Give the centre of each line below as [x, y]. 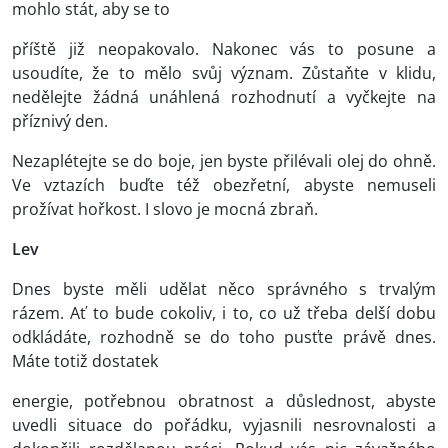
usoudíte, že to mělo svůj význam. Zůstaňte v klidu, [224, 73]
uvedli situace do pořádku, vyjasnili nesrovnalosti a [224, 425]
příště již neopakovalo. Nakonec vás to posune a [224, 49]
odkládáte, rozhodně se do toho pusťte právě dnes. [224, 337]
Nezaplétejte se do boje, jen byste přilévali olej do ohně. [224, 161]
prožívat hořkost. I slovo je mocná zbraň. [165, 209]
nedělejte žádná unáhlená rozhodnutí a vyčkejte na [224, 97]
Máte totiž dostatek [85, 361]
